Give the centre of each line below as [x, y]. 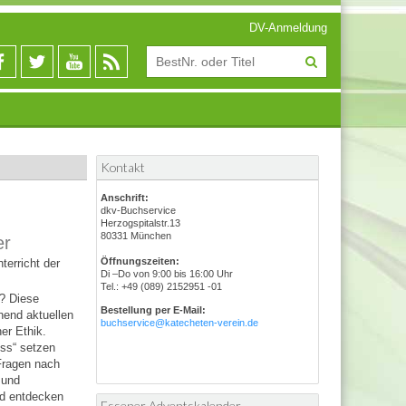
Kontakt [123, 167]
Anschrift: [125, 198]
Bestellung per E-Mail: [153, 310]
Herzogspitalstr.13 [140, 223]
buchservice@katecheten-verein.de [179, 323]
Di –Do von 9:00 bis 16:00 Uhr [167, 274]
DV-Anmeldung [288, 28]
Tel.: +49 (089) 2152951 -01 [161, 286]
